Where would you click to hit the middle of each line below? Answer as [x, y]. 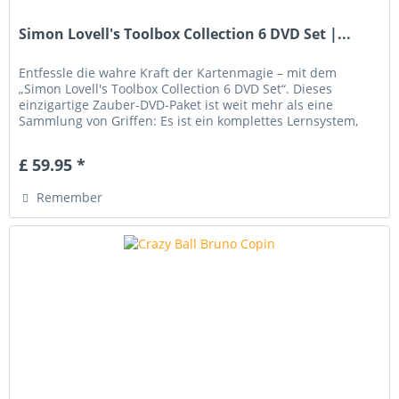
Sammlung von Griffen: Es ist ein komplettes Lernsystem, [189, 120]
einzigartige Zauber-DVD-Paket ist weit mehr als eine [176, 104]
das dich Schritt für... [82, 136]
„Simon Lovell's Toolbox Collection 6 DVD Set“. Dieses [176, 88]
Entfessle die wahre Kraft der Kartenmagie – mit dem [178, 72]
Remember [70, 197]
